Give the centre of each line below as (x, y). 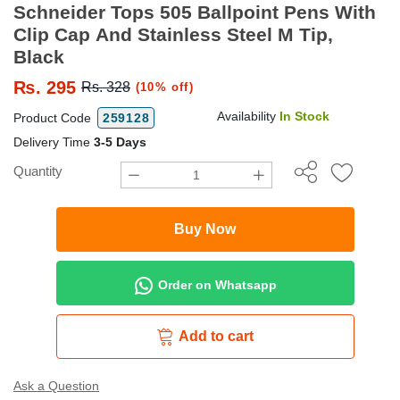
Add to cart (217, 336)
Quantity (38, 171)
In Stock (304, 116)
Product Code (54, 117)
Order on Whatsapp (216, 284)
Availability (248, 116)
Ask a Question (56, 385)
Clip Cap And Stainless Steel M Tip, (173, 34)
